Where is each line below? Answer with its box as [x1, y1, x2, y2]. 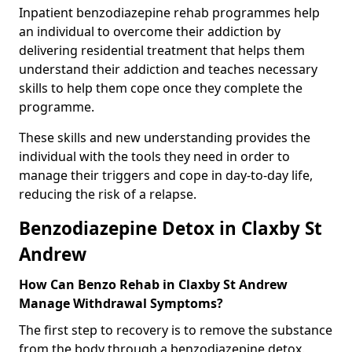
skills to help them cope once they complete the [19, 79, 302, 97]
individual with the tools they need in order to [19, 147, 290, 165]
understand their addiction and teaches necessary [19, 60, 317, 78]
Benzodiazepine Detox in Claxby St [19, 215, 322, 240]
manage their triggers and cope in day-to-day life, [19, 166, 313, 184]
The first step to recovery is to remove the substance [19, 321, 332, 339]
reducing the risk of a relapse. [19, 185, 196, 203]
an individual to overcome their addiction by [19, 22, 280, 40]
